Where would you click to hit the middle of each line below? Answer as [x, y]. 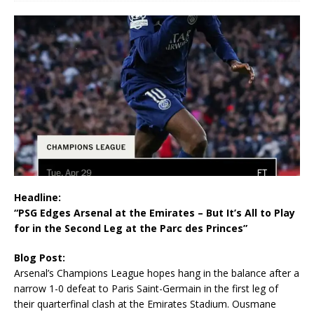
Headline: [37, 198]
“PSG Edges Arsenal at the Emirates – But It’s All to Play [155, 213]
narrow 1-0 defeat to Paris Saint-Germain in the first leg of [146, 289]
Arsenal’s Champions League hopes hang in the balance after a [157, 273]
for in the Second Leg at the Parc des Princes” [131, 228]
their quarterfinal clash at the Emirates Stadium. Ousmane [145, 304]
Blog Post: [40, 258]
